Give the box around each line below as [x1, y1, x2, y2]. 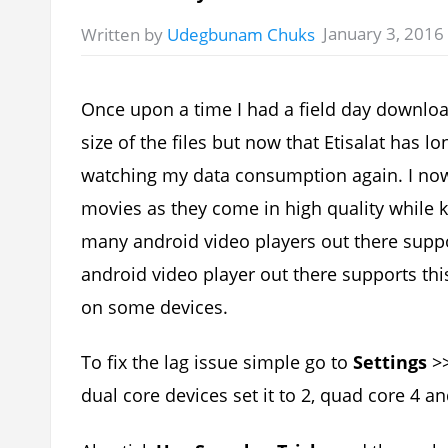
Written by [81, 22, 168, 46]
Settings [353, 350, 428, 375]
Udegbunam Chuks [167, 22, 316, 46]
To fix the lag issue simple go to [81, 350, 354, 375]
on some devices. [81, 294, 229, 319]
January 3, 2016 [323, 21, 445, 45]
